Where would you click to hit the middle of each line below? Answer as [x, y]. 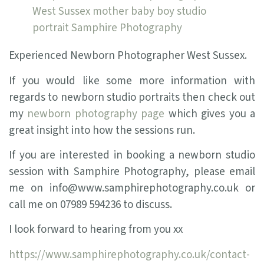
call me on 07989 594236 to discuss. [90, 204]
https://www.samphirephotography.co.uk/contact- [129, 255]
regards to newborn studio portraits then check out [132, 97]
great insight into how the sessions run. [102, 130]
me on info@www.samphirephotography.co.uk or [132, 188]
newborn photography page [96, 114]
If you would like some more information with [132, 81]
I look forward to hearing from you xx [96, 230]
